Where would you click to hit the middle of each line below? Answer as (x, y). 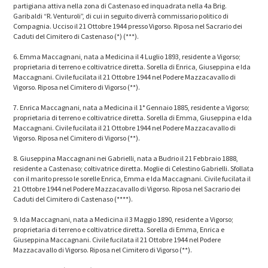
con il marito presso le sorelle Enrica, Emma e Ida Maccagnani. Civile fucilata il (132, 178)
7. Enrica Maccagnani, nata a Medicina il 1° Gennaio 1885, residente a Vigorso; (132, 107)
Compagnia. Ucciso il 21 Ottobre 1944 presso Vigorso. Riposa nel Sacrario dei (128, 26)
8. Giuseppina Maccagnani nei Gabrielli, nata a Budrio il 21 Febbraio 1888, (126, 158)
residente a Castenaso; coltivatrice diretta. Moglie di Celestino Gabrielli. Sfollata (134, 168)
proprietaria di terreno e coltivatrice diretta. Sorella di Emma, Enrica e (119, 229)
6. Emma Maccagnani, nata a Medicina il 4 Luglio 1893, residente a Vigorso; (127, 56)
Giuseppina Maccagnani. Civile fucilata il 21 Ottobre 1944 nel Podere (117, 239)
